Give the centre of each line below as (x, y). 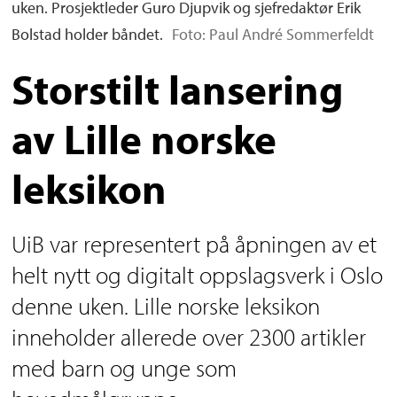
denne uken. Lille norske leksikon (166, 305)
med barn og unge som (125, 367)
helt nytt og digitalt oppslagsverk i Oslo (198, 274)
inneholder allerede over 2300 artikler (189, 336)
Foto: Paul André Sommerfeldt (272, 35)
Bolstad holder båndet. (88, 35)
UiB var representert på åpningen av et (195, 243)
